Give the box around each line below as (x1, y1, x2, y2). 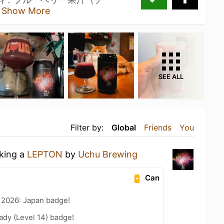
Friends (144, 122, 171, 132)
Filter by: (70, 122, 103, 132)
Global (111, 122, 136, 132)
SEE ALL (158, 72, 183, 80)
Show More (1, 5, 50, 16)
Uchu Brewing (78, 148, 137, 159)
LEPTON (27, 148, 62, 159)
